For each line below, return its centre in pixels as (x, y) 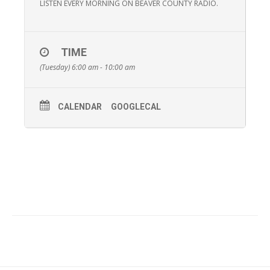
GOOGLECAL (136, 107)
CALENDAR (80, 107)
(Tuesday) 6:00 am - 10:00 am (87, 67)
